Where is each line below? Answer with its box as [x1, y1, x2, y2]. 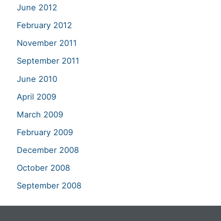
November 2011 [17, 38, 77, 48]
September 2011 [17, 56, 79, 66]
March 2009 [17, 109, 63, 119]
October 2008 [17, 163, 70, 173]
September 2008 [17, 181, 81, 191]
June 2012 [17, 2, 57, 13]
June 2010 [17, 74, 57, 84]
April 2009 [17, 91, 56, 102]
